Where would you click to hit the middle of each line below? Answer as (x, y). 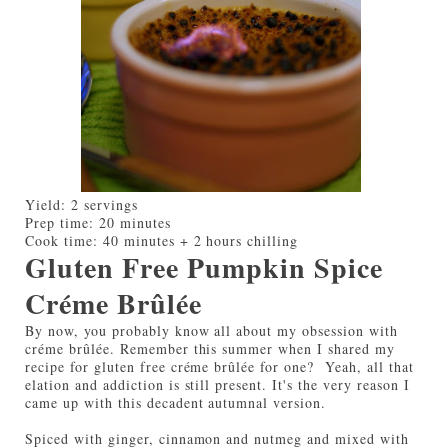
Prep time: (62, 222)
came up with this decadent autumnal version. (176, 402)
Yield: (48, 204)
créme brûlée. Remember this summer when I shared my (210, 348)
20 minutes (134, 222)
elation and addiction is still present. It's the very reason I (217, 384)
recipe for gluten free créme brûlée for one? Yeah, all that (219, 366)
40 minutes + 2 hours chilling (200, 240)
